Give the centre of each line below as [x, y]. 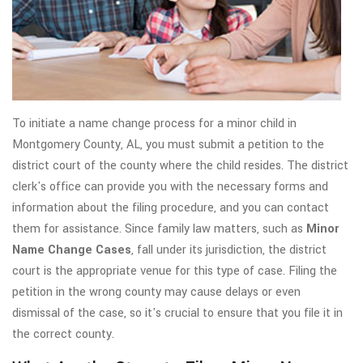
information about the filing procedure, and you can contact [171, 208]
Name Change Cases [72, 250]
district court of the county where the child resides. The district [180, 166]
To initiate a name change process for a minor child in [154, 124]
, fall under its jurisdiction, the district [229, 250]
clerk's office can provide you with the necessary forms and [170, 187]
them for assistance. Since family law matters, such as [159, 229]
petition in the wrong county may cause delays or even [156, 293]
